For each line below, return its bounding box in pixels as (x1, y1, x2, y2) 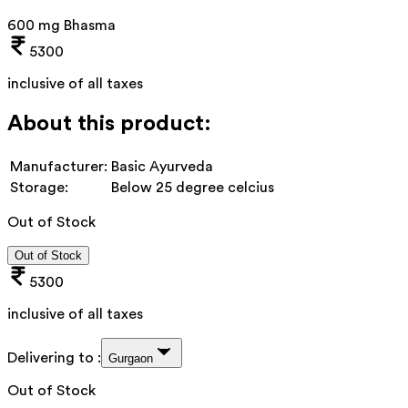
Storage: (10, 179, 68, 195)
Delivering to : (7, 350, 101, 365)
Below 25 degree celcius (111, 179, 274, 195)
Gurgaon (108, 351, 153, 365)
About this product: (7, 112, 211, 135)
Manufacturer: (10, 158, 107, 174)
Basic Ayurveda (111, 158, 213, 174)
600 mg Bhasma (7, 17, 116, 33)
